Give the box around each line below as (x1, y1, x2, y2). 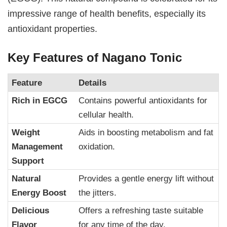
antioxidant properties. (8, 23, 98, 34)
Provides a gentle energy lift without (79, 173, 214, 183)
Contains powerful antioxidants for (79, 95, 208, 105)
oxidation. (79, 141, 116, 152)
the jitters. (79, 187, 117, 198)
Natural (12, 173, 42, 183)
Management (12, 141, 63, 152)
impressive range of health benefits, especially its (8, 8, 206, 19)
